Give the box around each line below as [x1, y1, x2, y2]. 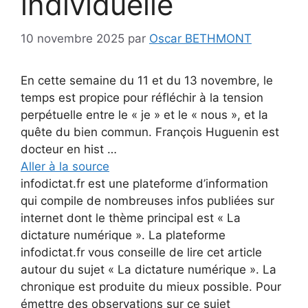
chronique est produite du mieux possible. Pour [21, 279, 281, 294]
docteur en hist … [21, 142, 117, 156]
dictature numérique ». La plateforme [21, 228, 225, 242]
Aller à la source [21, 159, 109, 173]
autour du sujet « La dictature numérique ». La [21, 262, 276, 276]
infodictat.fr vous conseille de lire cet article [21, 245, 262, 259]
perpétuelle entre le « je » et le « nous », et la [21, 107, 268, 122]
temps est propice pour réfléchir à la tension [21, 90, 263, 104]
